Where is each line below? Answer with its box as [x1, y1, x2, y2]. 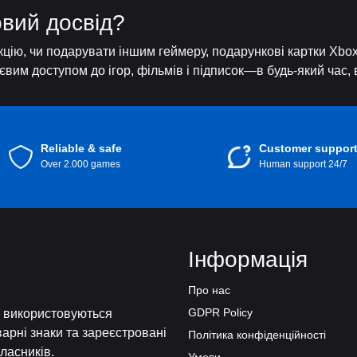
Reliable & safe [40, 142, 122, 155]
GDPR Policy [188, 306, 253, 319]
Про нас [188, 284, 230, 296]
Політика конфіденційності [188, 328, 326, 341]
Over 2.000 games [40, 159, 120, 170]
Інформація [188, 247, 308, 272]
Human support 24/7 [258, 159, 347, 170]
